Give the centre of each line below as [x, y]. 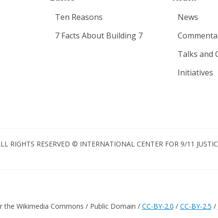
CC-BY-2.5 [196, 206]
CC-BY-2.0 [158, 206]
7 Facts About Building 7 [99, 36]
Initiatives [195, 73]
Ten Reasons [79, 17]
